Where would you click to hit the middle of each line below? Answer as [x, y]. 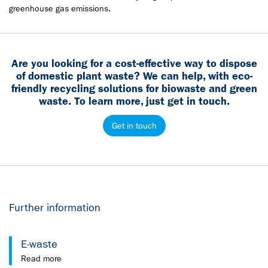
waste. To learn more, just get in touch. [134, 101]
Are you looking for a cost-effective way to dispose [134, 63]
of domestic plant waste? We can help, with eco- [134, 76]
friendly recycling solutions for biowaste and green [134, 89]
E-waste [39, 244]
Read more [41, 258]
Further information [55, 208]
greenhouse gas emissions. [60, 8]
